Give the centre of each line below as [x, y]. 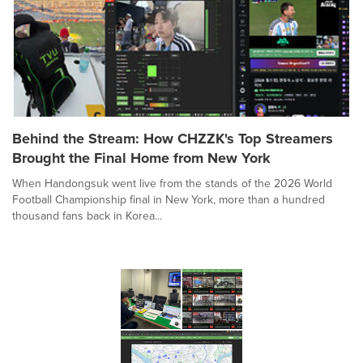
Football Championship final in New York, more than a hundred [169, 200]
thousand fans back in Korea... [87, 216]
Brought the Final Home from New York [141, 158]
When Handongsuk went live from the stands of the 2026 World [172, 184]
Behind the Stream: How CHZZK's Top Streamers [173, 139]
